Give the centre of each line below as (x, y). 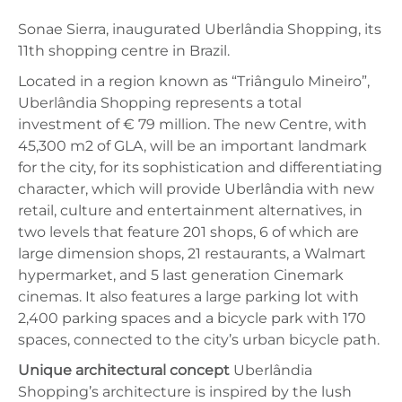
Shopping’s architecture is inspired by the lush (185, 391)
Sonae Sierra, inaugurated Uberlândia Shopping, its (200, 29)
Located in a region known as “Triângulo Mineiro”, (194, 81)
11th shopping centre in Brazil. (124, 50)
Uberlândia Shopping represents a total (160, 102)
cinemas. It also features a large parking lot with (188, 296)
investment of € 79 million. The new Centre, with (192, 124)
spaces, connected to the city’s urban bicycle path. (199, 339)
